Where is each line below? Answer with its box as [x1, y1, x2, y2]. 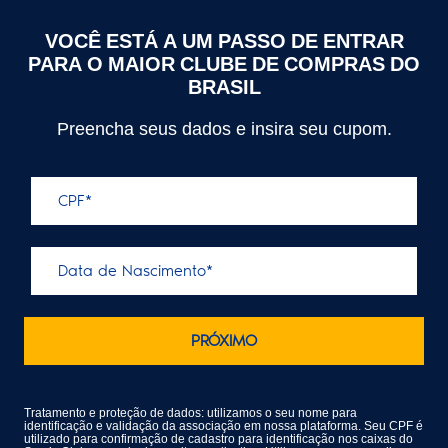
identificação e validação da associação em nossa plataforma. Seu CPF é [24, 413, 423, 435]
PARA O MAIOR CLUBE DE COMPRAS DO [28, 43, 420, 79]
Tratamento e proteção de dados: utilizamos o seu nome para [24, 400, 357, 422]
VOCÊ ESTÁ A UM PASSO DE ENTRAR [44, 20, 404, 56]
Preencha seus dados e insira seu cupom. [56, 110, 392, 142]
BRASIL [187, 66, 261, 102]
